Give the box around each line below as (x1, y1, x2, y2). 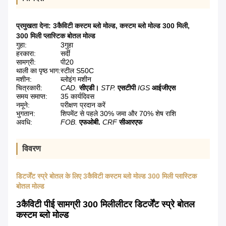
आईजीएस (152, 84, 176, 92)
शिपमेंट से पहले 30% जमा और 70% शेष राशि (61, 109, 176, 118)
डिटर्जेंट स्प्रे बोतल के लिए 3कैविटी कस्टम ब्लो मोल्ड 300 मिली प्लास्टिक (16, 172, 197, 181)
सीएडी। (79, 84, 99, 92)
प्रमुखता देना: (16, 22, 53, 30)
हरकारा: (16, 49, 36, 58)
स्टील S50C (61, 67, 94, 75)
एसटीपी (118, 84, 136, 92)
